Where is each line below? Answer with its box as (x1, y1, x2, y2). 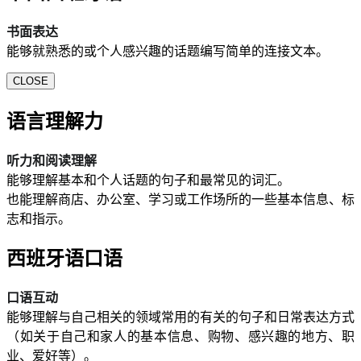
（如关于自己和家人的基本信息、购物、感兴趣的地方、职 (6, 330, 355, 344)
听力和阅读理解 (6, 153, 97, 168)
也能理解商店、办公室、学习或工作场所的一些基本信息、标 (6, 192, 355, 206)
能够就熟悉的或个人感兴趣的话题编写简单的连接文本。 (6, 44, 329, 58)
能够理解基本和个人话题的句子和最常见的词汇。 (6, 172, 290, 187)
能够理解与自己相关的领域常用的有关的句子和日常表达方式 (6, 310, 355, 325)
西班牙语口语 (6, 248, 122, 270)
